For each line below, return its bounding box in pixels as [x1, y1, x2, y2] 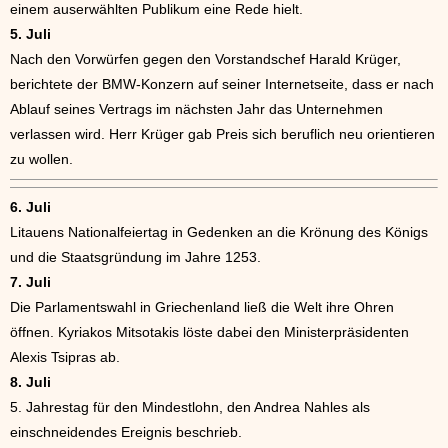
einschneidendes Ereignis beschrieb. [10, 423, 242, 440]
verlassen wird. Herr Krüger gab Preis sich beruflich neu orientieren [10, 125, 435, 142]
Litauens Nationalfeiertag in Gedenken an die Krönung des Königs [10, 223, 428, 240]
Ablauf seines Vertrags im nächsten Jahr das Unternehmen [10, 100, 383, 117]
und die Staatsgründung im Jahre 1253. [10, 248, 261, 265]
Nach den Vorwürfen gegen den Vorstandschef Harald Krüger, [10, 50, 401, 67]
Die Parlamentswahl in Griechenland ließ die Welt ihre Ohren [10, 298, 394, 315]
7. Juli [10, 273, 51, 290]
